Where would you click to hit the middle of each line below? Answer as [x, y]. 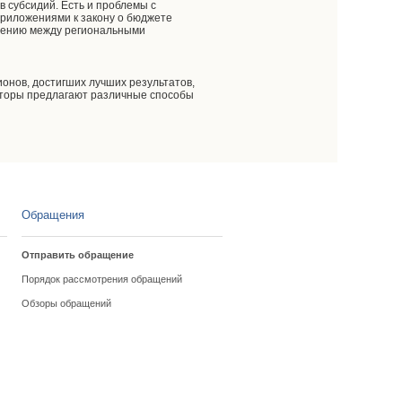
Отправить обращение [77, 255]
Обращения [52, 215]
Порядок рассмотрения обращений [101, 279]
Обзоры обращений [66, 303]
